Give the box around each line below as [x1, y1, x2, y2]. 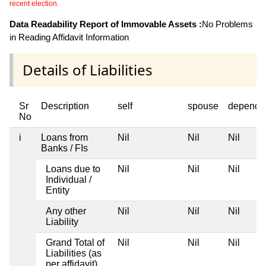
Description [41, 100, 89, 111]
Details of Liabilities [23, 59, 153, 80]
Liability [46, 216, 78, 227]
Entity [46, 185, 69, 195]
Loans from [41, 132, 88, 142]
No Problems [202, 18, 253, 29]
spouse [188, 100, 218, 111]
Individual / [46, 174, 91, 185]
